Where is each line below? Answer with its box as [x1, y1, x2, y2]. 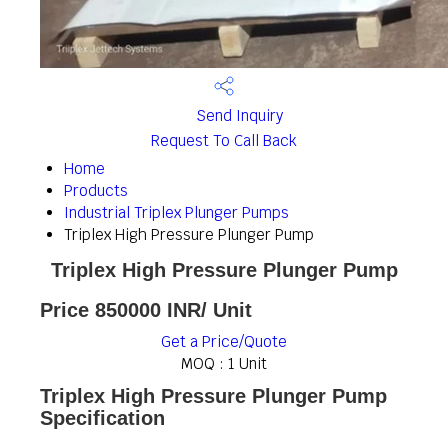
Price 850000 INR [40, 299, 201, 321]
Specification [40, 407, 165, 429]
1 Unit [228, 354, 267, 373]
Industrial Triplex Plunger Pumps [64, 203, 289, 222]
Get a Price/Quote [161, 332, 287, 351]
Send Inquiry [191, 106, 283, 126]
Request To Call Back [151, 131, 297, 150]
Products [64, 181, 128, 200]
